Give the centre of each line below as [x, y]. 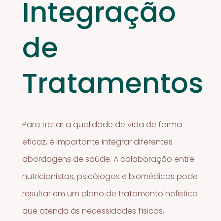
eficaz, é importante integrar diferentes [98, 142]
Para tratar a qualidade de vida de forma [102, 124]
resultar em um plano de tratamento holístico [110, 193]
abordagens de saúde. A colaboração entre [109, 159]
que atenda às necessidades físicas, [93, 211]
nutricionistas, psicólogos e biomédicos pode [110, 176]
